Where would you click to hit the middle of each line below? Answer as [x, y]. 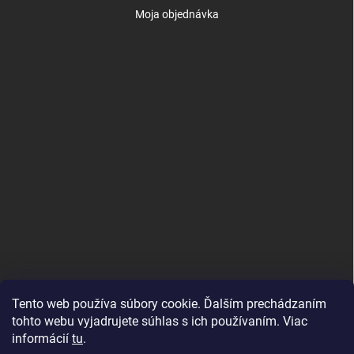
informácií [42, 339]
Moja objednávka [177, 14]
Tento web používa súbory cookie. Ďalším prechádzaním [169, 304]
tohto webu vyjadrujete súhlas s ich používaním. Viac [160, 321]
